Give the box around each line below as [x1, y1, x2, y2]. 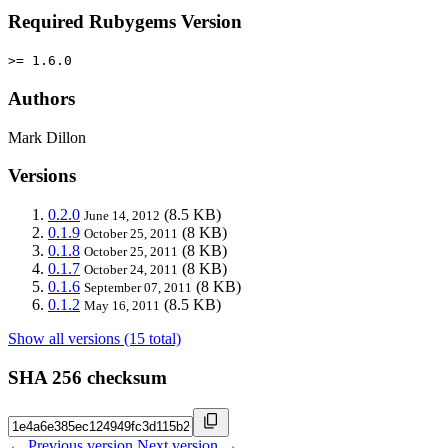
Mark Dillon [8, 128, 86, 146]
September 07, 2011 [84, 280, 192, 296]
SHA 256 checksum [8, 366, 167, 388]
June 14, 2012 [84, 208, 160, 224]
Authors [8, 88, 75, 110]
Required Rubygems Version [8, 10, 242, 32]
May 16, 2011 [84, 298, 160, 314]
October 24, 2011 [84, 262, 178, 278]
